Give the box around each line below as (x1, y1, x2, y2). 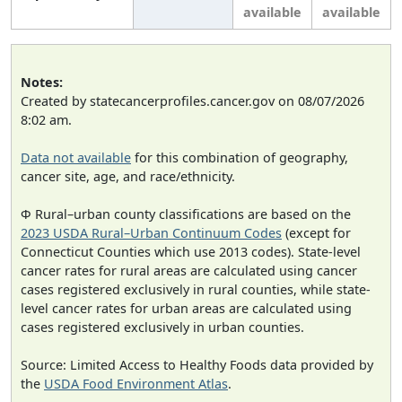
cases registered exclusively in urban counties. (21, 318, 304, 336)
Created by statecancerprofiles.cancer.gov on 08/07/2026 (21, 92, 364, 109)
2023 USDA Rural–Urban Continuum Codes (21, 223, 282, 241)
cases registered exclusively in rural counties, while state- (21, 280, 371, 298)
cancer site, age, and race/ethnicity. (21, 167, 235, 185)
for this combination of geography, (131, 148, 348, 166)
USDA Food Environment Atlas (44, 374, 228, 392)
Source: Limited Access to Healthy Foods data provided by (21, 355, 373, 373)
